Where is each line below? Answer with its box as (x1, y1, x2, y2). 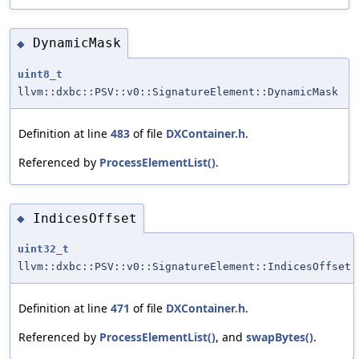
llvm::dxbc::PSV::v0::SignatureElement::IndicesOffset (18, 260, 351, 273)
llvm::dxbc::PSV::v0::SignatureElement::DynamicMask (18, 85, 338, 98)
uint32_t (18, 243, 69, 256)
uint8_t (18, 67, 63, 80)
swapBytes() (246, 329, 313, 345)
